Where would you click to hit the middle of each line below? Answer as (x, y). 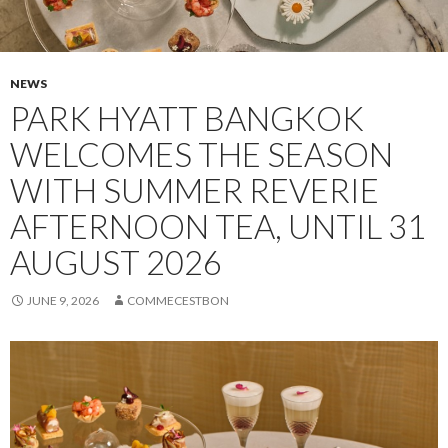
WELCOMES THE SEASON (201, 153)
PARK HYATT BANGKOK (187, 117)
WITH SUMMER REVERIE (194, 189)
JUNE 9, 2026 (63, 300)
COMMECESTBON (178, 300)
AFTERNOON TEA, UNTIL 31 (218, 225)
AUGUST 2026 (116, 261)
